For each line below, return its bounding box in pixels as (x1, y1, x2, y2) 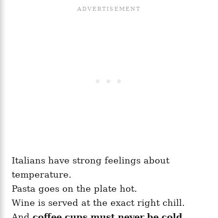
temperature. (12, 169, 72, 180)
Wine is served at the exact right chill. (12, 197, 185, 208)
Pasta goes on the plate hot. (12, 183, 137, 194)
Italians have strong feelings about (12, 155, 169, 165)
